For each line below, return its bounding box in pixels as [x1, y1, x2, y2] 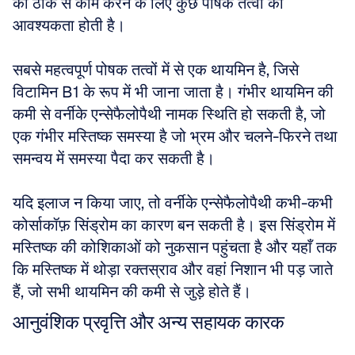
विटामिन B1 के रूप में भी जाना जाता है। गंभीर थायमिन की [13, 82, 334, 102]
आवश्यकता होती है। [13, 15, 129, 36]
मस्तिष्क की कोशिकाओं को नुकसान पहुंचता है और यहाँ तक [13, 237, 337, 258]
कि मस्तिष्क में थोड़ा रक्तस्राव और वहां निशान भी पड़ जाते [13, 259, 333, 280]
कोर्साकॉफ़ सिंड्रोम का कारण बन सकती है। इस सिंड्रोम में [13, 215, 335, 235]
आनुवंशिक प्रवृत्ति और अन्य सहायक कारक [13, 310, 284, 334]
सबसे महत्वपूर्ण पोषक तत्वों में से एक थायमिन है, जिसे [13, 59, 299, 80]
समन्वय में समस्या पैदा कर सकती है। [13, 148, 219, 169]
